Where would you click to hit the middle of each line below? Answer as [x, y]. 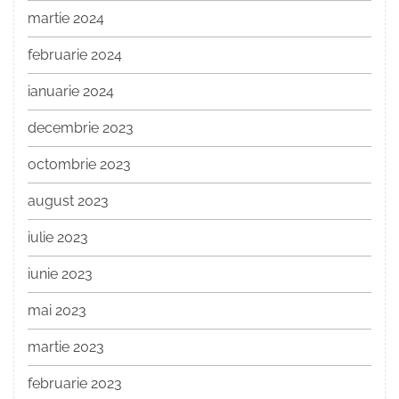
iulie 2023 [58, 238]
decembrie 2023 [81, 128]
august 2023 [68, 201]
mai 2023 [57, 311]
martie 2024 [66, 19]
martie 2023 [66, 347]
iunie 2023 [60, 274]
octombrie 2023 [79, 165]
